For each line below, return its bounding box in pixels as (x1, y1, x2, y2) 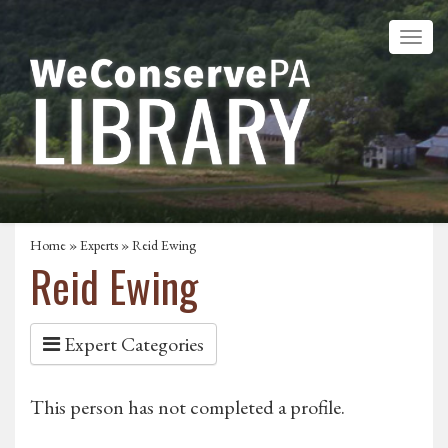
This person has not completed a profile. (30, 394, 345, 421)
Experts (80, 236, 118, 255)
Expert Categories (60, 331, 204, 358)
